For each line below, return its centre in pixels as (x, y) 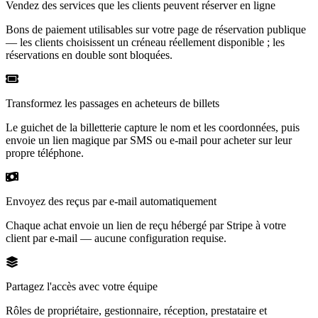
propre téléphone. (45, 153)
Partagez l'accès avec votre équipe (82, 286)
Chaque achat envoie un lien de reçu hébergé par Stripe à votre (146, 225)
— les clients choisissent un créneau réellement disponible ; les (145, 42)
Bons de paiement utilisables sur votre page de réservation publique (156, 29)
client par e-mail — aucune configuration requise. (116, 238)
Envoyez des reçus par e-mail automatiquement (111, 201)
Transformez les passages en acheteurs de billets (113, 103)
